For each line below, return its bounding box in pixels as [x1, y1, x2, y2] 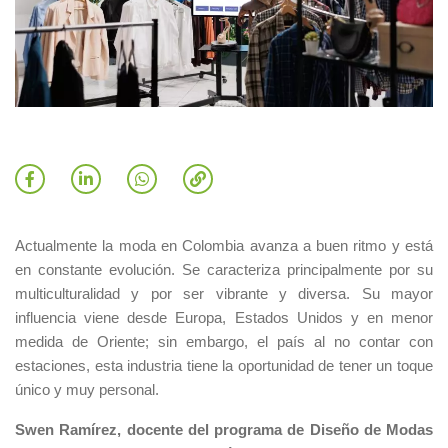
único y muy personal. [15, 382, 159, 399]
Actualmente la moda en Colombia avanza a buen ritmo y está [15, 238, 433, 255]
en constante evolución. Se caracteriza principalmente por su [15, 262, 433, 279]
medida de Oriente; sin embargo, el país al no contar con [15, 334, 433, 351]
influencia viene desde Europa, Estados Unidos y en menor [15, 310, 433, 327]
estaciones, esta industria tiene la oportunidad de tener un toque [15, 358, 433, 375]
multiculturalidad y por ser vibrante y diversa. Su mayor [15, 286, 433, 303]
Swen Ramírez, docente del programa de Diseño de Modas [15, 422, 433, 439]
